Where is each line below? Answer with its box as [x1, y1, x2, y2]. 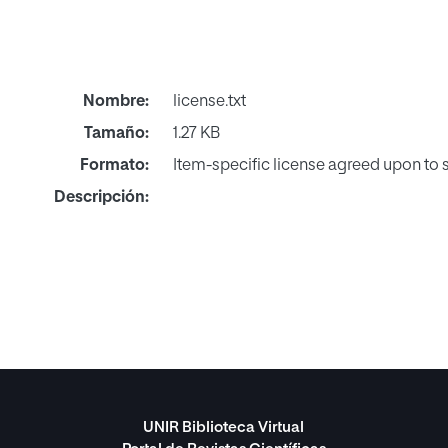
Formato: [79, 157, 149, 174]
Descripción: [53, 189, 149, 206]
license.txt [172, 93, 246, 110]
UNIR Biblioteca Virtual [143, 419, 305, 435]
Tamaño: [83, 125, 149, 142]
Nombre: [82, 93, 149, 110]
